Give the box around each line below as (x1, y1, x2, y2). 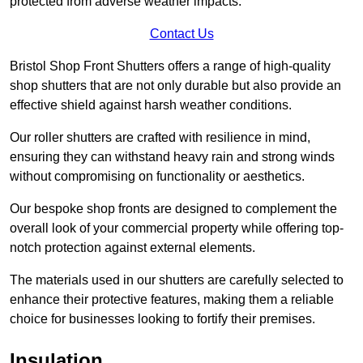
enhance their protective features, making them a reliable (10, 292, 334, 306)
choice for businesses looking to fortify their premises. (10, 311, 315, 326)
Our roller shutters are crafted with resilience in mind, (10, 130, 310, 144)
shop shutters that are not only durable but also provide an (10, 78, 341, 92)
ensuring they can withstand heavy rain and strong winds (10, 149, 335, 164)
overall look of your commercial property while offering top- (10, 220, 344, 235)
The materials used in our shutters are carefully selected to (10, 272, 344, 287)
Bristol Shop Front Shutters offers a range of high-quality (10, 58, 331, 73)
